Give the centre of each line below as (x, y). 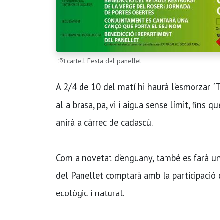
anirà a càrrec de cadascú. (104, 122)
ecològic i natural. (90, 193)
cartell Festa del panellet (103, 61)
